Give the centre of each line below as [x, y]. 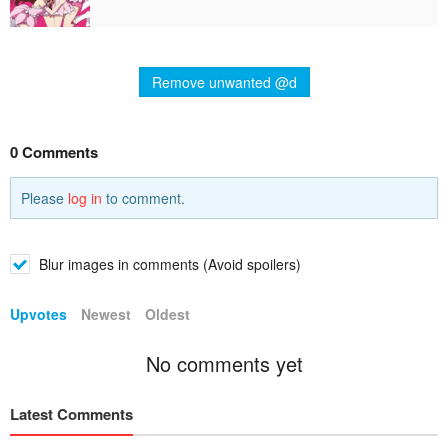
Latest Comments [71, 414]
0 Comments [54, 152]
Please [44, 198]
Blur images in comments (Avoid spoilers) [168, 264]
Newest [106, 314]
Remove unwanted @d [224, 82]
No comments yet [224, 363]
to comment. [143, 198]
